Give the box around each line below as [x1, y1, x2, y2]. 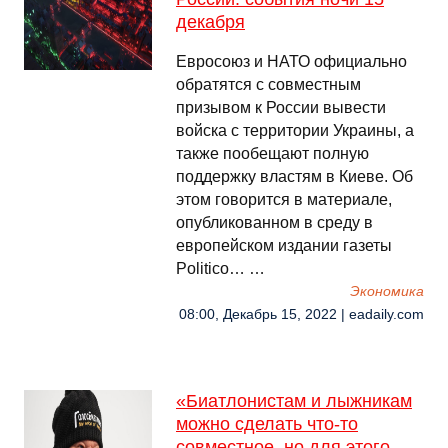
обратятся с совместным [176, 76, 361, 93]
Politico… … [176, 260, 265, 277]
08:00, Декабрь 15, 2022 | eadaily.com [179, 307, 424, 322]
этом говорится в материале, [176, 191, 392, 208]
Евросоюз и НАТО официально [176, 53, 407, 70]
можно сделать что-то [176, 414, 358, 434]
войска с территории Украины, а [176, 122, 414, 139]
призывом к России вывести [176, 99, 386, 116]
